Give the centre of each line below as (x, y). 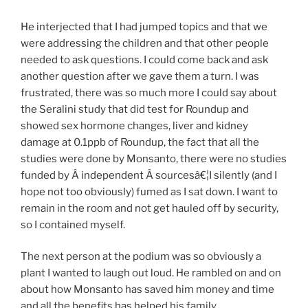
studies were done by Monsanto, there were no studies (154, 158)
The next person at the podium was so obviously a (141, 257)
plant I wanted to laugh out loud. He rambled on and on (151, 273)
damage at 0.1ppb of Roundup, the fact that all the (140, 142)
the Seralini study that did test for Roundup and (135, 109)
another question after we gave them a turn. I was (140, 76)
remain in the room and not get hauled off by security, (150, 208)
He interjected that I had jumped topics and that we (144, 26)
